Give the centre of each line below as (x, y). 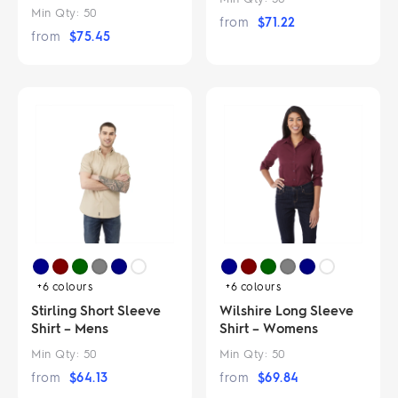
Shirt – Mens (70, 327)
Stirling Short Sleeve (96, 310)
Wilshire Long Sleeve (287, 310)
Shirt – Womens (269, 327)
